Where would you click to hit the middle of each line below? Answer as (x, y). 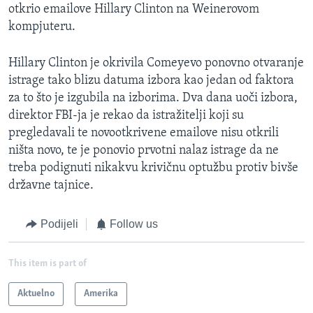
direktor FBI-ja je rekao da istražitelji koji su (126, 116)
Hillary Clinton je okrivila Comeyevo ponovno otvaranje (156, 64)
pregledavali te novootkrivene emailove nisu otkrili (144, 133)
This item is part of (48, 263)
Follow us (134, 224)
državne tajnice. (51, 186)
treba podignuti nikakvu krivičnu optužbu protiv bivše (153, 168)
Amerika (101, 293)
